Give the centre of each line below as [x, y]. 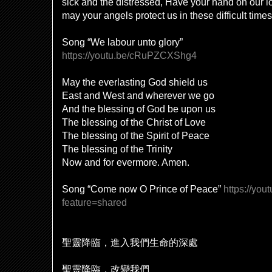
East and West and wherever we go [138, 95]
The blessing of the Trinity [117, 149]
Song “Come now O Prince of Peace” [143, 189]
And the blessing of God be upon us [139, 109]
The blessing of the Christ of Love [134, 122]
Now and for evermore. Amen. [126, 162]
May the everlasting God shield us [135, 82]
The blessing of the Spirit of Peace [136, 135]
